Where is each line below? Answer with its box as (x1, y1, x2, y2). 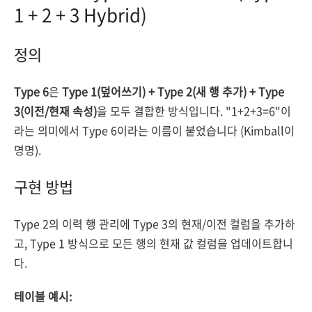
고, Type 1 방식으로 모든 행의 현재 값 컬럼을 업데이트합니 (14, 235, 293, 251)
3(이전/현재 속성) (14, 102, 97, 119)
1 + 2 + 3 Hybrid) (14, 1, 147, 28)
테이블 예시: (14, 288, 72, 304)
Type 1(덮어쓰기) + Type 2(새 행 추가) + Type (62, 83, 284, 100)
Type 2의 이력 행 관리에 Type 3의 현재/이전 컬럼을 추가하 (14, 215, 295, 232)
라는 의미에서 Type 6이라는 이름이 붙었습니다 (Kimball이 (14, 122, 295, 139)
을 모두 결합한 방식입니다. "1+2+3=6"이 (97, 102, 291, 119)
